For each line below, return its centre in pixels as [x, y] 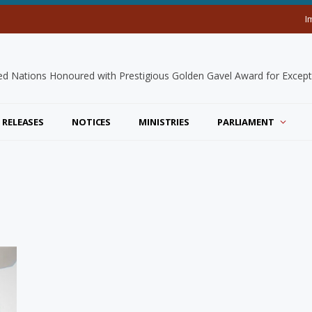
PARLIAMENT [245, 122]
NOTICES [92, 122]
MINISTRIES [164, 122]
